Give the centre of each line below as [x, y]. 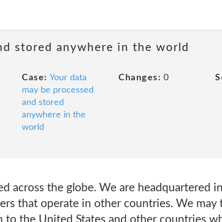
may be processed [58, 90]
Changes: [140, 78]
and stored [43, 103]
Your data [68, 78]
